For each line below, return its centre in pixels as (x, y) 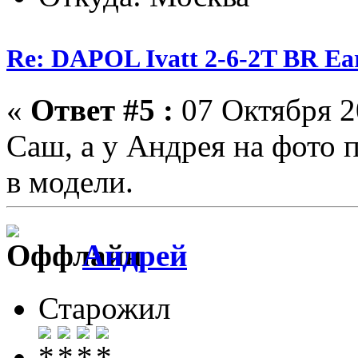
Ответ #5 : (102, 109)
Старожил (104, 308)
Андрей (135, 255)
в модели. (70, 181)
